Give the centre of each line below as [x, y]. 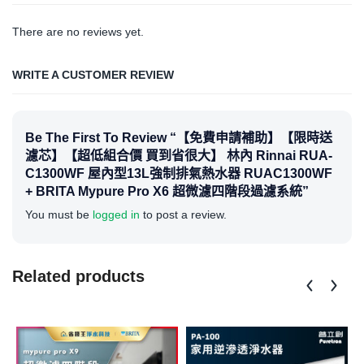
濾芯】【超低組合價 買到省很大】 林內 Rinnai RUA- [179, 156]
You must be [59, 215]
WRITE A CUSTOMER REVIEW [93, 75]
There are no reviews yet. [78, 32]
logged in [116, 215]
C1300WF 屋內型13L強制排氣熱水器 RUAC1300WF [179, 174]
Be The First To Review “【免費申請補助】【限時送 [179, 138]
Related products [78, 277]
